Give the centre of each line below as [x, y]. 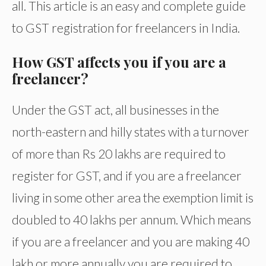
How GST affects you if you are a [119, 62]
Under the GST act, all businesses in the [115, 110]
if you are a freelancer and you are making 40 [131, 242]
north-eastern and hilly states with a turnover [131, 132]
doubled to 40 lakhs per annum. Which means [132, 220]
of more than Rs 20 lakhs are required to [119, 154]
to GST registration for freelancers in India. [126, 28]
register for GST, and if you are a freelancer [127, 176]
